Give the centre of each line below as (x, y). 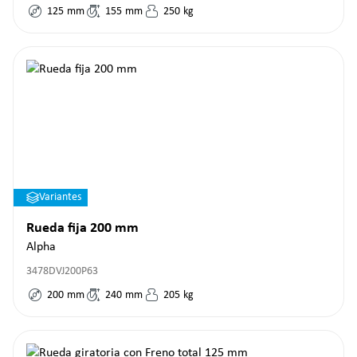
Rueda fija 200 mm (82, 228)
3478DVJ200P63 (62, 271)
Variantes (60, 197)
